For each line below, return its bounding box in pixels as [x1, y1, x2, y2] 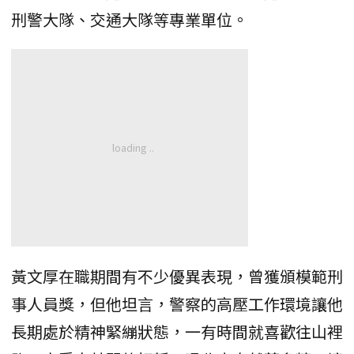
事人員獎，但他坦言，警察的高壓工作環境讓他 [11, 292, 343, 315]
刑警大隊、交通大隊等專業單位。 [11, 8, 248, 31]
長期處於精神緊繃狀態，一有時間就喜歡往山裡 [11, 320, 343, 343]
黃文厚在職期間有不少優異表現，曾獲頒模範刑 [11, 265, 343, 288]
